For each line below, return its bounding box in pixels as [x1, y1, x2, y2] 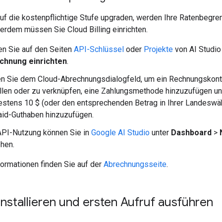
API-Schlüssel [74, 44, 124, 54]
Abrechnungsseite [104, 159, 166, 169]
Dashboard [171, 127, 212, 137]
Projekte [144, 44, 173, 54]
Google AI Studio [91, 127, 150, 137]
